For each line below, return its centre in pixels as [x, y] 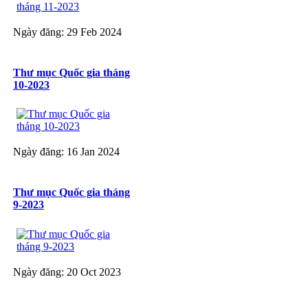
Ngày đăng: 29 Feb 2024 [67, 32]
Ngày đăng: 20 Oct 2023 [67, 272]
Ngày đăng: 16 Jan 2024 [66, 152]
